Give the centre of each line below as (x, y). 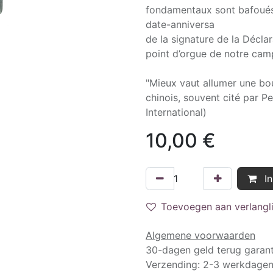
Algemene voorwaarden (200, 235)
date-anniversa (180, 24)
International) (176, 112)
